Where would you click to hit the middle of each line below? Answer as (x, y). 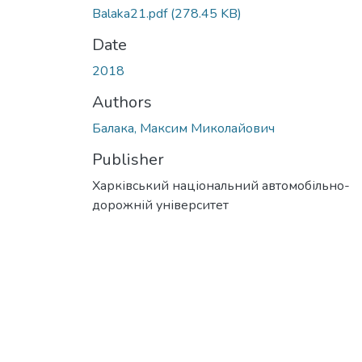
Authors (122, 102)
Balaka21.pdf (131, 13)
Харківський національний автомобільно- (221, 185)
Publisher (128, 159)
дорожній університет (160, 205)
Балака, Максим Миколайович (183, 128)
